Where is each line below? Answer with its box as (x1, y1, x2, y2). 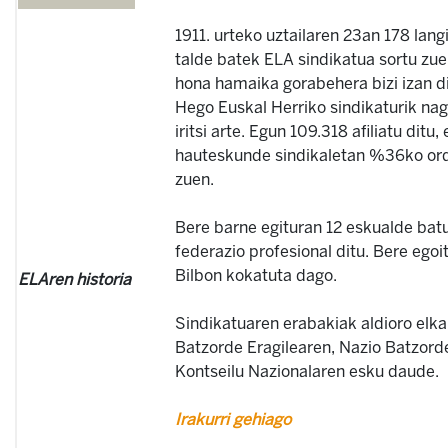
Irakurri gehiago (175, 410, 291, 429)
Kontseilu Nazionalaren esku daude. (175, 362, 439, 381)
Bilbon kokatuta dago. (175, 266, 337, 285)
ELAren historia (18, 270, 131, 289)
